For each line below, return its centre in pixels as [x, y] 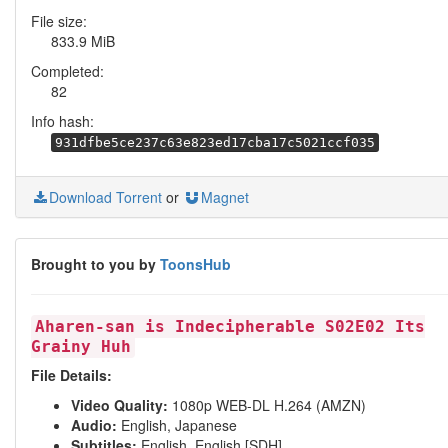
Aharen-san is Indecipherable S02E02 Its [230, 326]
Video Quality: [119, 405]
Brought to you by [95, 264]
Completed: [67, 71]
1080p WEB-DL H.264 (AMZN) [267, 405]
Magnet [225, 197]
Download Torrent [105, 197]
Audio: [94, 425]
